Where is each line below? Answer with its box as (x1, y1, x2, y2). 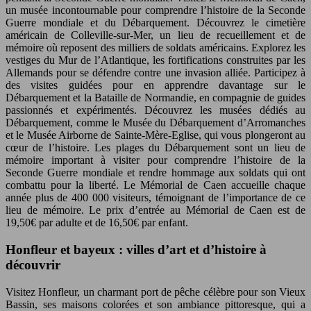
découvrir (6, 258, 60, 273)
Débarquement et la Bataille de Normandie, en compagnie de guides (6, 92, 305, 104)
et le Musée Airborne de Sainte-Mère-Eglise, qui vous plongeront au (6, 129, 305, 142)
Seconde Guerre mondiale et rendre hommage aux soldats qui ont (6, 167, 305, 179)
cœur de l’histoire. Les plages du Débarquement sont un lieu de (6, 142, 305, 154)
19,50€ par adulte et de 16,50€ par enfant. (6, 217, 188, 229)
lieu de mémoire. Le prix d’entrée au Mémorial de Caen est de (6, 204, 305, 217)
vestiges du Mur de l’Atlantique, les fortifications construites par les (6, 54, 305, 67)
